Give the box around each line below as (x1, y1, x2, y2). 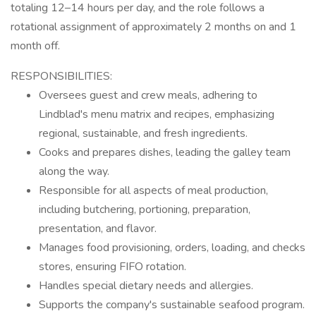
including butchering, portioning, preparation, (39, 202, 250, 217)
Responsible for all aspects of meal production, (39, 183, 268, 198)
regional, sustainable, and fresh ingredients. (39, 126, 248, 141)
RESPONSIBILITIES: (11, 68, 112, 84)
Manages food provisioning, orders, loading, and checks (39, 240, 305, 255)
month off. (11, 38, 60, 54)
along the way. (39, 164, 109, 179)
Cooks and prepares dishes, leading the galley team (39, 145, 291, 160)
